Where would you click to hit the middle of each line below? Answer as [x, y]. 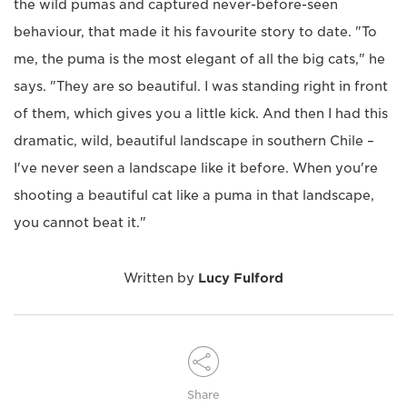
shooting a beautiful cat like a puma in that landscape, [194, 196]
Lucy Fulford [241, 278]
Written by [161, 278]
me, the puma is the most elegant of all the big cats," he [199, 60]
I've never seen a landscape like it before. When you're [196, 169]
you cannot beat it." [80, 223]
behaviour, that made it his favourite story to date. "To [195, 32]
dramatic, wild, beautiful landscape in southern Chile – [194, 141]
